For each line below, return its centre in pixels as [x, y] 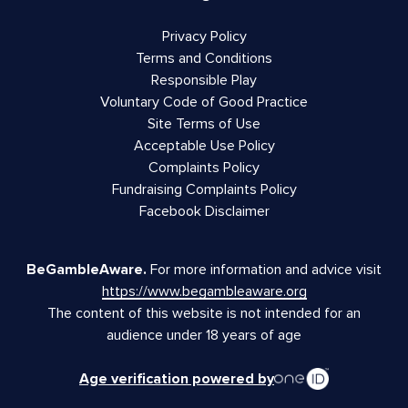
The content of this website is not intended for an [204, 313]
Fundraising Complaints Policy [204, 189]
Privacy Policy [204, 36]
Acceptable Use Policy [204, 145]
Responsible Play [204, 80]
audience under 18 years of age [204, 335]
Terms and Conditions [204, 58]
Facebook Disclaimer [204, 211]
